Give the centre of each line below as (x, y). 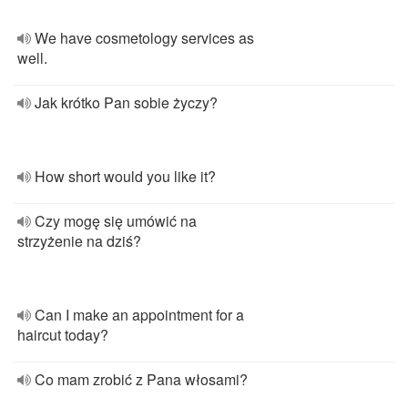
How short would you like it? (125, 176)
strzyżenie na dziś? (79, 241)
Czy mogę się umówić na (116, 221)
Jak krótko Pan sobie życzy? (126, 102)
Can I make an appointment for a (139, 315)
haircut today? (63, 335)
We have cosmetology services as (144, 38)
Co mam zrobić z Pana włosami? (141, 379)
